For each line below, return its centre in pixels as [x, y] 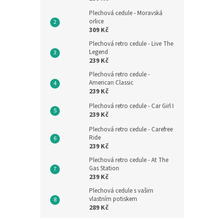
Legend [99, 52]
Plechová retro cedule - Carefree [131, 129]
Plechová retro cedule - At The [129, 160]
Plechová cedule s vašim [121, 191]
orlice [96, 21]
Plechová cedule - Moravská [126, 13]
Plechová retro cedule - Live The [131, 44]
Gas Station [104, 168]
